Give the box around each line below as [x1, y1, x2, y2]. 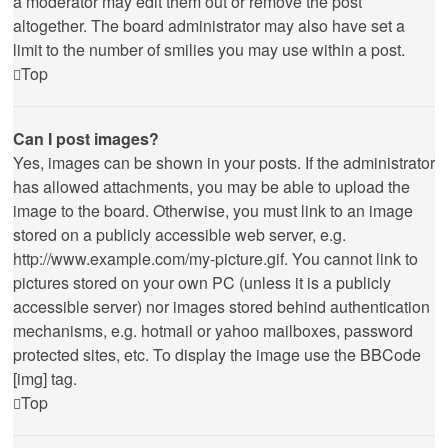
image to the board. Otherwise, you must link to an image [13, 199, 413, 222]
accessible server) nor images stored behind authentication [13, 295, 430, 318]
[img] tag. [13, 367, 77, 390]
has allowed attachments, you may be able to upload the [13, 175, 410, 198]
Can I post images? [13, 127, 159, 150]
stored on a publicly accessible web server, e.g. [13, 223, 346, 246]
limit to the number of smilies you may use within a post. [13, 38, 405, 61]
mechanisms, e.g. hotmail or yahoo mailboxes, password [13, 319, 413, 342]
